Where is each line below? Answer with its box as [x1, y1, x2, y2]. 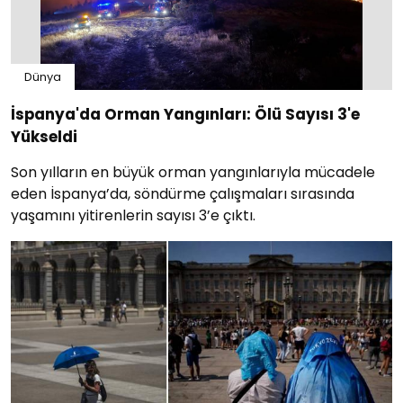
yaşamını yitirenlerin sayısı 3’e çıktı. [11, 205, 255, 227]
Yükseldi [11, 126, 77, 148]
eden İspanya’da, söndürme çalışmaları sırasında [11, 184, 354, 205]
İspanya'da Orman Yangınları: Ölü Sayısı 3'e [11, 103, 360, 126]
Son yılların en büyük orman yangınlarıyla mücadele [11, 162, 375, 184]
